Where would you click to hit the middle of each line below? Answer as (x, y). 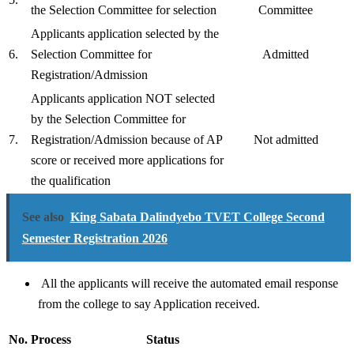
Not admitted (286, 140)
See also (43, 217)
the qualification (71, 181)
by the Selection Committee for (108, 119)
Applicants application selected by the (125, 34)
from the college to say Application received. (149, 304)
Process (51, 340)
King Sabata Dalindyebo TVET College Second (197, 217)
